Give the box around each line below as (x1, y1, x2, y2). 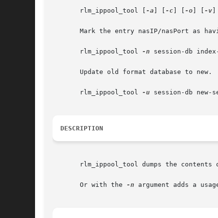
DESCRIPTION (60, 125, 103, 132)
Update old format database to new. (53, 68, 212, 76)
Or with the (53, 181, 127, 189)
